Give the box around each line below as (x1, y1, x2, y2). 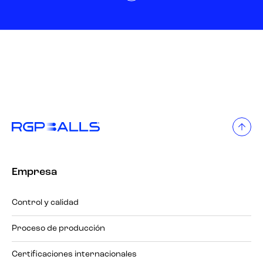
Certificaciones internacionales (12, 249, 137, 259)
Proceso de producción (12, 224, 105, 233)
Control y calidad (12, 198, 79, 207)
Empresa (12, 166, 57, 178)
